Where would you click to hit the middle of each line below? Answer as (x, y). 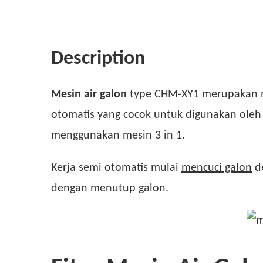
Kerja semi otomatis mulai (116, 166)
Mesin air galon (89, 93)
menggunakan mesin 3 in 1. (118, 134)
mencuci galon (217, 166)
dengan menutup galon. (110, 187)
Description (98, 57)
